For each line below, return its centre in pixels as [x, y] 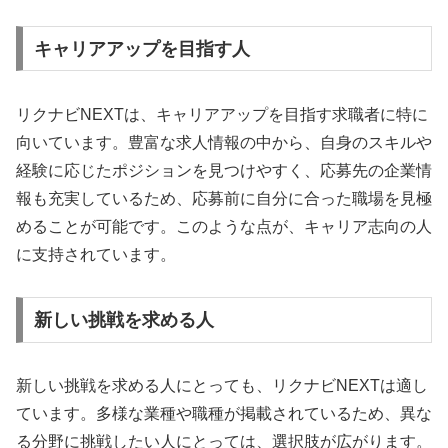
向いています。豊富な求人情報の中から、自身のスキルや [224, 142]
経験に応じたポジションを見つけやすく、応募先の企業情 [224, 170]
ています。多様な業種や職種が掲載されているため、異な [224, 414]
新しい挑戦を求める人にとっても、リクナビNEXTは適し [222, 386]
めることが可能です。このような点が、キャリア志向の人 [224, 226]
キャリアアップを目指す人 [141, 48]
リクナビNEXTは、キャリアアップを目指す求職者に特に [222, 114]
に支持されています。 [96, 254]
